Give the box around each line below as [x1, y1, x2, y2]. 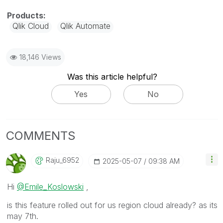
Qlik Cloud [12, 20, 49, 31]
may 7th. [7, 211, 38, 222]
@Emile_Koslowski [17, 182, 84, 192]
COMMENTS [6, 128, 76, 143]
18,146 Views [19, 52, 61, 61]
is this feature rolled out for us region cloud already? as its [7, 200, 218, 211]
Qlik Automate [60, 20, 111, 31]
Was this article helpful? [67, 71, 157, 82]
